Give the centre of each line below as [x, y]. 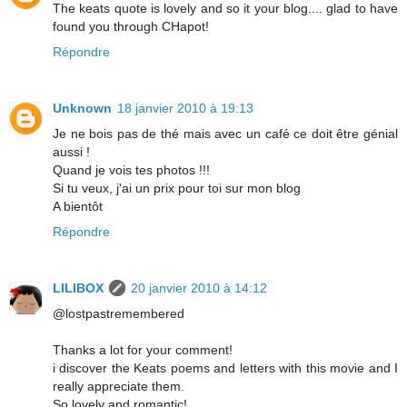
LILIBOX [78, 288]
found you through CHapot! [131, 26]
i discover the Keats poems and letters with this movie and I [225, 367]
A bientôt [78, 206]
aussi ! [71, 151]
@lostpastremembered [119, 313]
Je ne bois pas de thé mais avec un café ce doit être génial [225, 133]
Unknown [82, 108]
